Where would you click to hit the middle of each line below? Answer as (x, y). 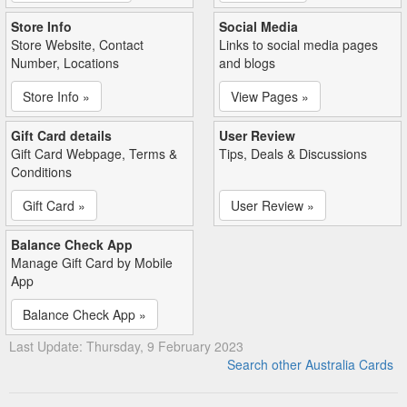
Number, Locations (65, 62)
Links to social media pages (298, 44)
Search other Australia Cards (310, 364)
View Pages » (270, 96)
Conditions (41, 171)
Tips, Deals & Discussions (293, 153)
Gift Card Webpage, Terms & (94, 153)
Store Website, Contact (77, 44)
